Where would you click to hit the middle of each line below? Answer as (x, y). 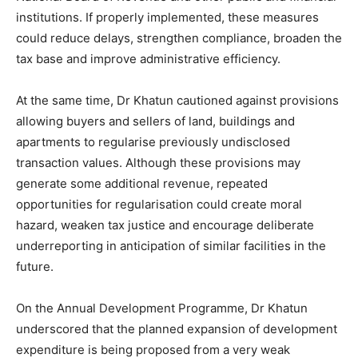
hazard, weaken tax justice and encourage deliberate (165, 225)
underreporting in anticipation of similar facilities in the (171, 245)
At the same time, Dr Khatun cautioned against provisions (177, 100)
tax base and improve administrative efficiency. (148, 58)
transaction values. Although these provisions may (158, 162)
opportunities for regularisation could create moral (159, 204)
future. (35, 266)
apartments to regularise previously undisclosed (153, 141)
